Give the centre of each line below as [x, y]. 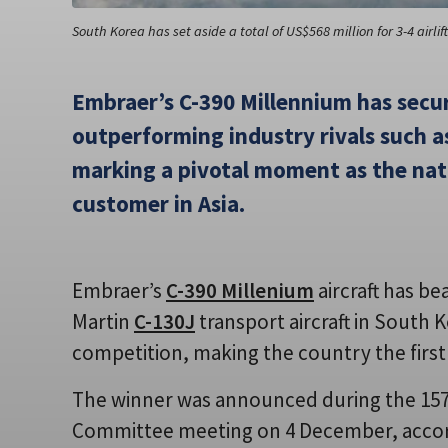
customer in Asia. [158, 203]
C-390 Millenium [240, 290]
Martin [103, 321]
